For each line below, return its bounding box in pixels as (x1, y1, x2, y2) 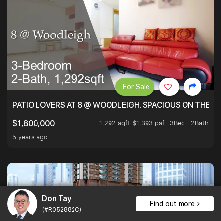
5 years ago (12, 132, 48, 142)
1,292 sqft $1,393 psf (99, 118, 165, 128)
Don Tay (42, 193, 71, 203)
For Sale (123, 83, 149, 91)
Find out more (149, 200, 195, 208)
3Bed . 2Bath (170, 118, 209, 128)
